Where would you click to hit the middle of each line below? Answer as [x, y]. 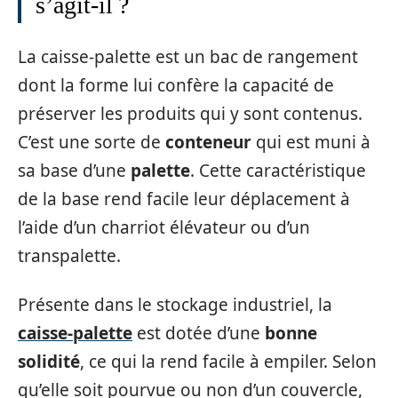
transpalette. [69, 256]
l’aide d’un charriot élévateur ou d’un [164, 227]
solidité [49, 361]
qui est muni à [311, 142]
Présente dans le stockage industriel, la [175, 304]
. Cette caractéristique [278, 171]
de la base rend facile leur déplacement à [184, 199]
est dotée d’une [199, 333]
